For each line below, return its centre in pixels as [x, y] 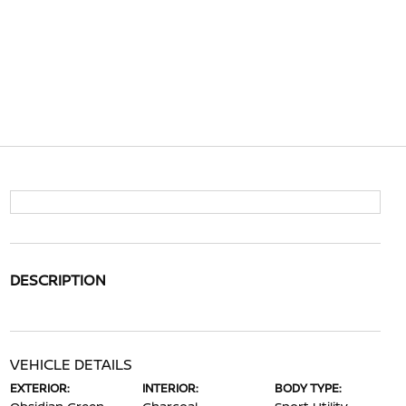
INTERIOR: [170, 388]
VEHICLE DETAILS [71, 364]
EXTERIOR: [39, 388]
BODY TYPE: [309, 388]
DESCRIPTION [58, 280]
